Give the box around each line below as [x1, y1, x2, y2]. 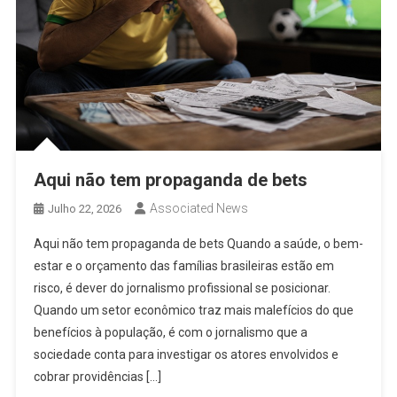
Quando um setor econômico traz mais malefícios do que [33, 303, 354, 318]
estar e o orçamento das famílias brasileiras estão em [33, 259, 334, 274]
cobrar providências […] [33, 370, 161, 385]
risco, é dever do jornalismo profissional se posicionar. [33, 281, 331, 296]
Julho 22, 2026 [47, 202, 121, 216]
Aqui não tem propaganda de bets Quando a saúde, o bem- [33, 237, 363, 252]
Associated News [149, 201, 248, 216]
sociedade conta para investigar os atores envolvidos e [33, 347, 339, 362]
